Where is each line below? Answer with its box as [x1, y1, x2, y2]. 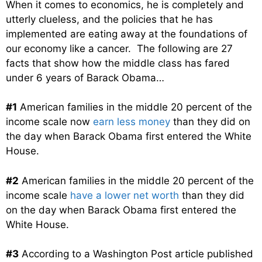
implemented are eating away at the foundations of [6, 27, 247, 40]
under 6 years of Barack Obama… [6, 71, 164, 84]
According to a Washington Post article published [19, 248, 253, 260]
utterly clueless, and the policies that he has [6, 13, 213, 25]
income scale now [6, 116, 93, 128]
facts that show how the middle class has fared [6, 57, 230, 69]
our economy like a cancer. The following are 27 [6, 42, 233, 54]
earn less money [93, 116, 170, 128]
